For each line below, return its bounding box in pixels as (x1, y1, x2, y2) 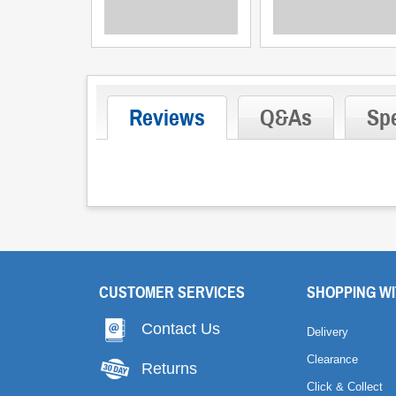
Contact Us (141, 320, 220, 338)
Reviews (129, 103, 205, 132)
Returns (141, 359, 197, 377)
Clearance (306, 353, 358, 366)
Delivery (306, 325, 348, 339)
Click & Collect (306, 380, 383, 393)
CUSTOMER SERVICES (99, 283, 245, 302)
